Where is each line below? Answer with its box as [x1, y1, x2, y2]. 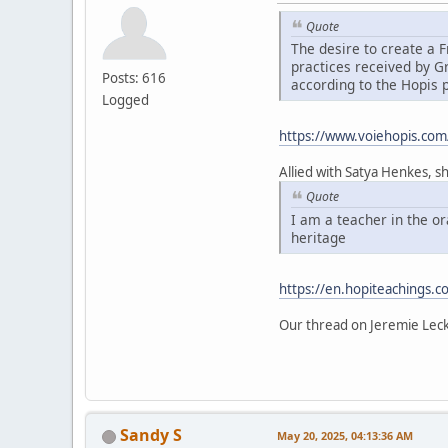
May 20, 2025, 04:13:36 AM [277, 427, 413, 443]
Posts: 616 [102, 68, 166, 87]
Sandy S [120, 423, 182, 446]
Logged [102, 90, 149, 109]
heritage [291, 227, 346, 247]
